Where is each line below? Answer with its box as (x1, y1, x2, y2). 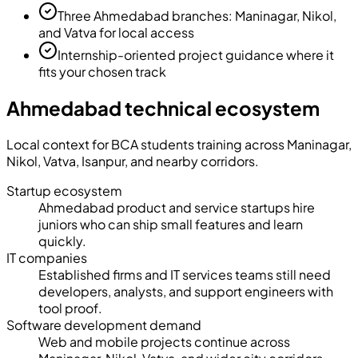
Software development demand (6, 316, 201, 334)
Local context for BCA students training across (6, 136, 284, 153)
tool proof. (38, 300, 102, 317)
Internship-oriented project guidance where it (58, 46, 334, 64)
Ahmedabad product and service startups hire (38, 199, 315, 217)
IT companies (6, 249, 87, 267)
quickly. (38, 233, 86, 250)
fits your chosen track (38, 63, 166, 81)
